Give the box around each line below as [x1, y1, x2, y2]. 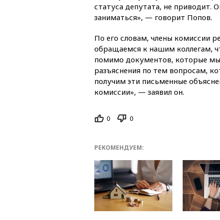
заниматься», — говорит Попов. [94, 12, 212, 22]
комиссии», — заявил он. [94, 86, 184, 97]
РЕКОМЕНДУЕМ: [94, 143, 144, 152]
